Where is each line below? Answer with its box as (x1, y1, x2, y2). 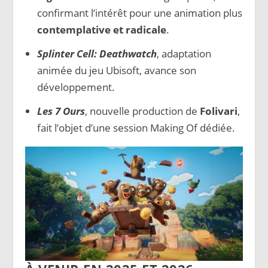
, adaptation (156, 46, 211, 60)
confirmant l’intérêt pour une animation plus (36, 5, 242, 20)
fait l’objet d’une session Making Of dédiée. (36, 120, 235, 135)
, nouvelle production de (84, 103, 200, 118)
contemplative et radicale (36, 22, 166, 36)
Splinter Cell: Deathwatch (36, 46, 157, 60)
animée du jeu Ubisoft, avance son (36, 63, 196, 77)
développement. (36, 80, 115, 94)
